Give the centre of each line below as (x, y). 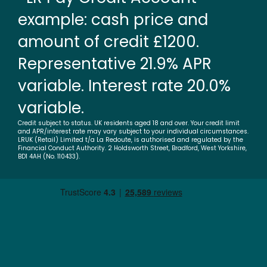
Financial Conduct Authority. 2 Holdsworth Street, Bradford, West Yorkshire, (132, 148)
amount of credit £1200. (108, 42)
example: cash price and (113, 20)
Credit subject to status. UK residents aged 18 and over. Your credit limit (129, 123)
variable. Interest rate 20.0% (124, 86)
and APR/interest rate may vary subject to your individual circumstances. (133, 132)
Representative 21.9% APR (115, 64)
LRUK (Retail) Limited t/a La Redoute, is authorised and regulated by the (131, 140)
